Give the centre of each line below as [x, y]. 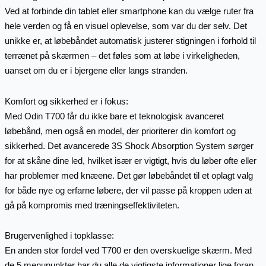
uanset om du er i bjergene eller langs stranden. [96, 71]
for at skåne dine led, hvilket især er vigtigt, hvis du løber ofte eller [130, 160]
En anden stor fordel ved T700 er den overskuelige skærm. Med [128, 250]
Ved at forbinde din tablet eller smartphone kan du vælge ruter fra [129, 11]
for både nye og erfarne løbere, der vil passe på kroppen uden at [128, 190]
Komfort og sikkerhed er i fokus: [66, 101]
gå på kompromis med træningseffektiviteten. [92, 205]
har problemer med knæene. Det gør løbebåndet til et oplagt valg [129, 175]
